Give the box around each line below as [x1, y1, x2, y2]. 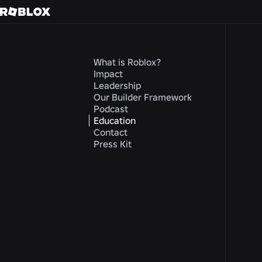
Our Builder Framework [94, 91, 192, 103]
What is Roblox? [94, 56, 161, 68]
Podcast [94, 103, 128, 115]
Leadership [94, 80, 141, 91]
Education [94, 115, 136, 126]
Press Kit [94, 138, 132, 150]
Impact [94, 68, 123, 80]
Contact [94, 126, 127, 138]
